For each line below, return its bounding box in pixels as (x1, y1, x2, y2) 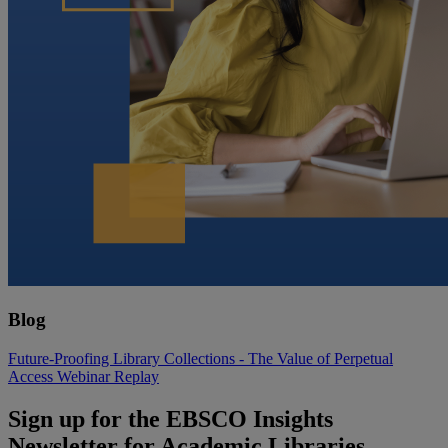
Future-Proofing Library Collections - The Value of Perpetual (8, 349, 393, 367)
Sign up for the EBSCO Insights (8, 405, 333, 432)
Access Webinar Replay (8, 367, 159, 385)
